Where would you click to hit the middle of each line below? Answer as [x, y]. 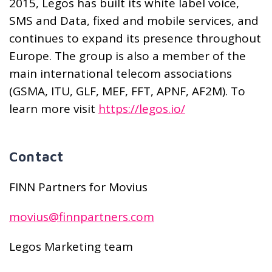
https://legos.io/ [142, 109]
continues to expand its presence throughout [135, 39]
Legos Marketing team [71, 247]
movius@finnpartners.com [82, 217]
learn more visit [54, 109]
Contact [37, 157]
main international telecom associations [121, 74]
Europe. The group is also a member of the [127, 56]
